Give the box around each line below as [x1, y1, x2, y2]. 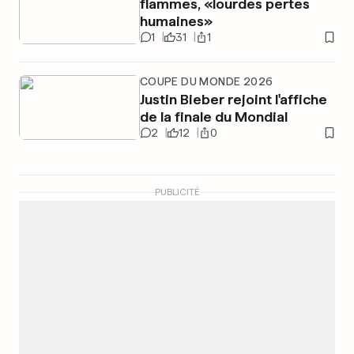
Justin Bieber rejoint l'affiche [139, 91, 327, 107]
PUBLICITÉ [154, 186, 200, 198]
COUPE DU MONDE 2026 [139, 75, 273, 88]
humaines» [139, 13, 213, 29]
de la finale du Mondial [139, 108, 288, 125]
